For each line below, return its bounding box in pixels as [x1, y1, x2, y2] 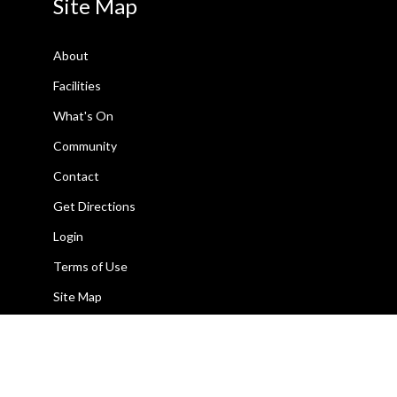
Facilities [53, 77, 101, 93]
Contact [53, 167, 99, 183]
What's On [53, 107, 113, 123]
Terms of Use [53, 258, 128, 274]
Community [53, 137, 117, 153]
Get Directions [53, 198, 136, 214]
